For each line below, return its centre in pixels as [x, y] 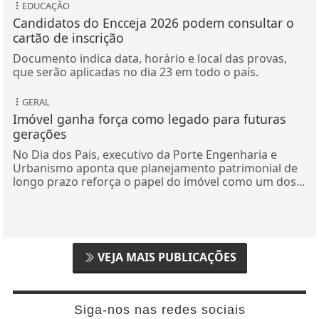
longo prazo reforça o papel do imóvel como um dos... [158, 181]
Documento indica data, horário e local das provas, [150, 58]
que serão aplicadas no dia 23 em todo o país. [135, 72]
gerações [39, 134]
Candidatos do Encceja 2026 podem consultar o [153, 22]
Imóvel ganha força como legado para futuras [149, 119]
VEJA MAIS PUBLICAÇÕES [165, 257]
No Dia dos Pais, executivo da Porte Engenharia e [145, 154]
